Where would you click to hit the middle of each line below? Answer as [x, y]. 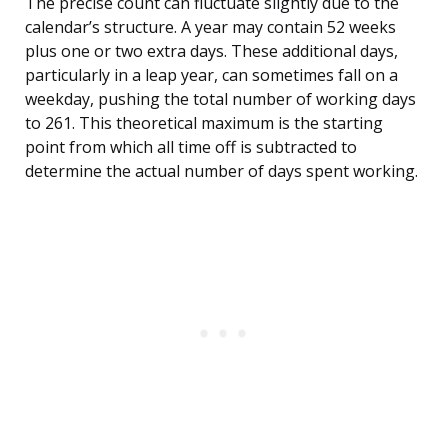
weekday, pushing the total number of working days [220, 99]
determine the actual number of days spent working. [221, 171]
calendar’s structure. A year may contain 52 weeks [210, 27]
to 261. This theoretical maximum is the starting [204, 123]
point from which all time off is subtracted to [191, 147]
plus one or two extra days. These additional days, [211, 51]
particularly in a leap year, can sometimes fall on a [211, 75]
